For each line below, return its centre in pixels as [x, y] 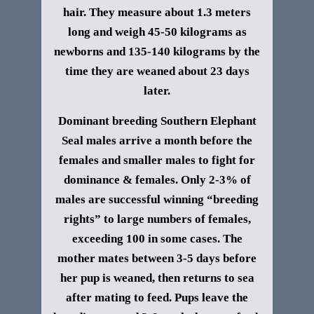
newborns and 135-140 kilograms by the [157, 52]
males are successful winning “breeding [157, 199]
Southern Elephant [208, 121]
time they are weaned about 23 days [157, 71]
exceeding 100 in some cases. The [157, 239]
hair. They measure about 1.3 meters [157, 12]
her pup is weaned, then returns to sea [157, 278]
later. [157, 91]
